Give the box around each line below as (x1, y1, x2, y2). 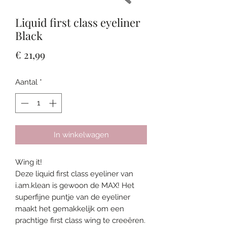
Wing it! (15, 157, 42, 167)
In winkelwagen (53, 130, 109, 139)
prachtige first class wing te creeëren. (15, 215, 145, 225)
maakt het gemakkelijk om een (15, 204, 124, 213)
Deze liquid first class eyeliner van (15, 169, 133, 178)
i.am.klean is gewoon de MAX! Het (15, 180, 134, 190)
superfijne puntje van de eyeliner (15, 192, 130, 202)
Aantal (15, 78, 37, 87)
